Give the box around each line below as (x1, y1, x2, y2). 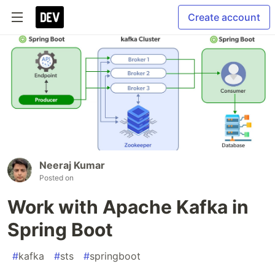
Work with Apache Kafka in (7, 195, 249, 218)
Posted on (39, 172, 74, 182)
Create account (188, 11, 260, 23)
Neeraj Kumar (39, 158, 105, 171)
